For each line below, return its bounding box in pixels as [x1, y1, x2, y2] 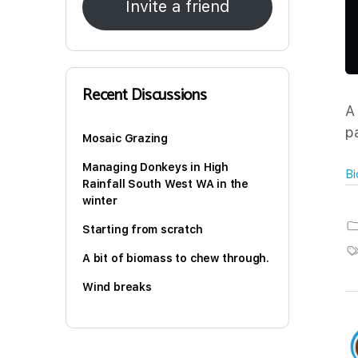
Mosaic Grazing [82, 131, 169, 145]
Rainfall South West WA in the [82, 177, 249, 190]
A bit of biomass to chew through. [82, 251, 270, 265]
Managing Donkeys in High [82, 160, 229, 173]
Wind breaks [82, 280, 152, 293]
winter [82, 193, 117, 207]
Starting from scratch [82, 222, 203, 236]
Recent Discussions [82, 82, 207, 109]
